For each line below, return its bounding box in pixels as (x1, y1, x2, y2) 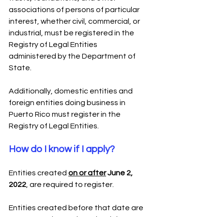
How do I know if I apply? (9, 144, 115, 154)
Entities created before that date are (9, 203, 145, 212)
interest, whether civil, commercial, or (9, 17, 141, 25)
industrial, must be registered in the (9, 29, 136, 37)
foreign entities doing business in (9, 98, 127, 107)
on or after (68, 169, 106, 177)
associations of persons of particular (9, 5, 141, 14)
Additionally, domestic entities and (9, 87, 134, 95)
